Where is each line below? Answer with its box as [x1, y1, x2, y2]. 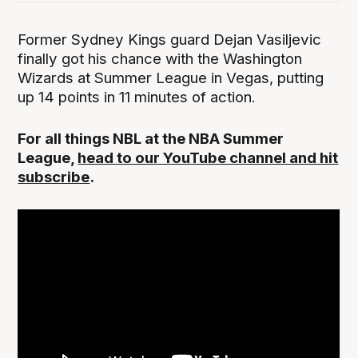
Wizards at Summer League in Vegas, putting [18, 68, 324, 87]
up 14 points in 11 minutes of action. [18, 87, 257, 106]
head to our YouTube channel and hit [78, 148, 339, 167]
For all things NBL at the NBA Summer [18, 129, 284, 148]
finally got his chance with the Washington [18, 49, 303, 68]
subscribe [18, 167, 90, 186]
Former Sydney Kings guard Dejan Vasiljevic [18, 30, 322, 49]
